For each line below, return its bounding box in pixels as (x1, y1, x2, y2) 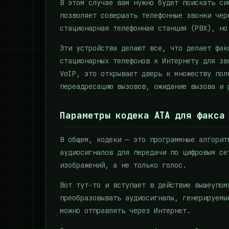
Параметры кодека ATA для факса (60, 110, 225, 121)
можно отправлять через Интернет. (60, 206, 191, 215)
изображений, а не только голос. (60, 161, 187, 170)
